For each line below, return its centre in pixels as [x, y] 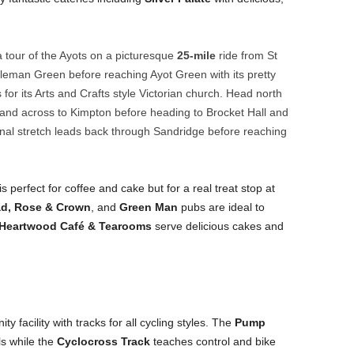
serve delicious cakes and [217, 226]
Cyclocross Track [103, 341]
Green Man [148, 207]
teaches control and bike [213, 341]
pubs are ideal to [221, 207]
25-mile [198, 55]
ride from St [248, 55]
